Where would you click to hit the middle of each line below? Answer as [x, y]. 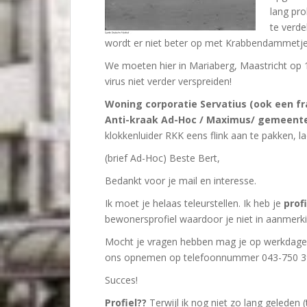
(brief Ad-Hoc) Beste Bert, [162, 158]
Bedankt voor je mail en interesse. [181, 181]
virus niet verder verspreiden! [168, 81]
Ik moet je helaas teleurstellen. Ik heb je [194, 203]
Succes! [121, 280]
